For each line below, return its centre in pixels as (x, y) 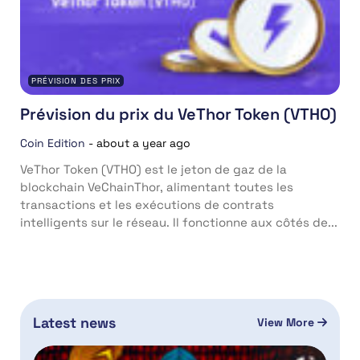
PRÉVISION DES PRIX (76, 80)
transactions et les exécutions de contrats (147, 204)
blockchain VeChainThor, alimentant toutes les (157, 186)
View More (287, 323)
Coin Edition (53, 143)
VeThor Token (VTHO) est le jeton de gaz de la (153, 169)
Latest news (74, 322)
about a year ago (143, 143)
